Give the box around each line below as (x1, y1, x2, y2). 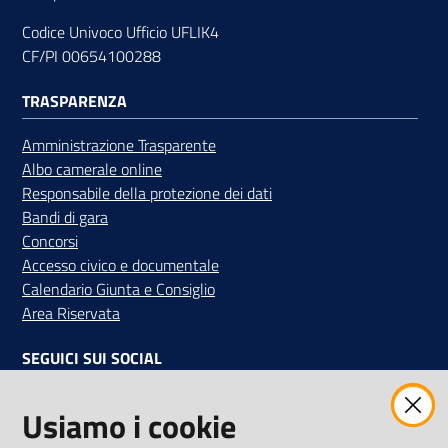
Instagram (94, 390, 163, 415)
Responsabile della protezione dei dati (22, 180, 272, 205)
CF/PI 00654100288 (22, 43, 161, 68)
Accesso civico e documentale (22, 252, 219, 277)
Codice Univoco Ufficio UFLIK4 (22, 19, 219, 44)
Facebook (48, 390, 110, 415)
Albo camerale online (22, 156, 162, 181)
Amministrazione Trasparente (22, 132, 216, 157)
